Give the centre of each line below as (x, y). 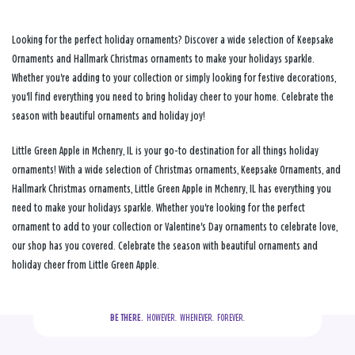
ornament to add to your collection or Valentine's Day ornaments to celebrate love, (175, 227)
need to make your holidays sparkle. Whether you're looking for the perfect (158, 208)
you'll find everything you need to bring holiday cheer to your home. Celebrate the (173, 97)
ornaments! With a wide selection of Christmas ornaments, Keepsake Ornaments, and (176, 170)
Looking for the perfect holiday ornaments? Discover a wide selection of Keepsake (173, 40)
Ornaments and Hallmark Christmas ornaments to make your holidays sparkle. (163, 59)
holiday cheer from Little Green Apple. (86, 265)
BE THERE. (127, 317)
